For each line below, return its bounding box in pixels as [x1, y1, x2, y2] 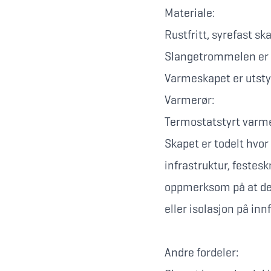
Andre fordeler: [165, 245, 238, 260]
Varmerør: [165, 93, 217, 108]
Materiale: [165, 5, 217, 21]
